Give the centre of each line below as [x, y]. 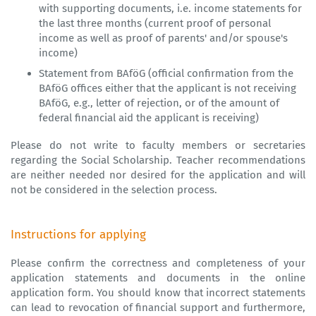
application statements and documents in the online [158, 278]
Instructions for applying [78, 235]
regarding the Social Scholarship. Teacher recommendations [158, 160]
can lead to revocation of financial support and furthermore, [158, 308]
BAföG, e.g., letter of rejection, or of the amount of [159, 103]
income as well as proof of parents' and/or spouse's [163, 38]
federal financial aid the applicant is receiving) [149, 118]
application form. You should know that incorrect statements [158, 293]
